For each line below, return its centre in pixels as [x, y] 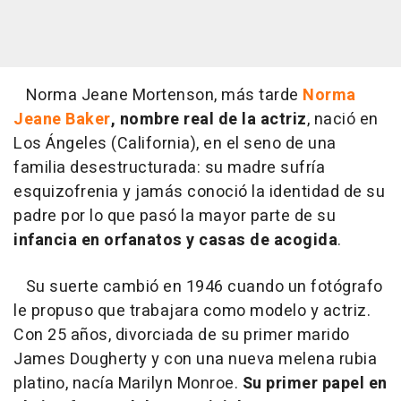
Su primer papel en [315, 384]
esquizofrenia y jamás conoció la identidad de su [199, 192]
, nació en [342, 120]
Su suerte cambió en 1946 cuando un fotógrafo [198, 287]
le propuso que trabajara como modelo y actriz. [192, 311]
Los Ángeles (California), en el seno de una [175, 144]
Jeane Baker [62, 120]
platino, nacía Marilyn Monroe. [128, 384]
